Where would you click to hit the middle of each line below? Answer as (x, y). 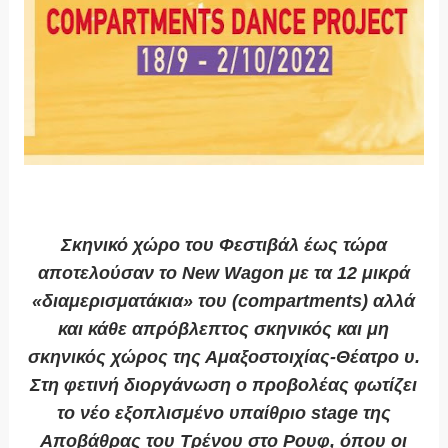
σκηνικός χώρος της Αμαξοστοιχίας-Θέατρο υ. (223, 357)
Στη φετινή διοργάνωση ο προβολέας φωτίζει (224, 385)
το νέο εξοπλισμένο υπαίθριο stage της (223, 413)
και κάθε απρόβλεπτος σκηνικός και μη (224, 329)
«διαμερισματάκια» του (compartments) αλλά (224, 301)
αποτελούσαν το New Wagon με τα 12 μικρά (223, 273)
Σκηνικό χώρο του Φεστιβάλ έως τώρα (223, 245)
